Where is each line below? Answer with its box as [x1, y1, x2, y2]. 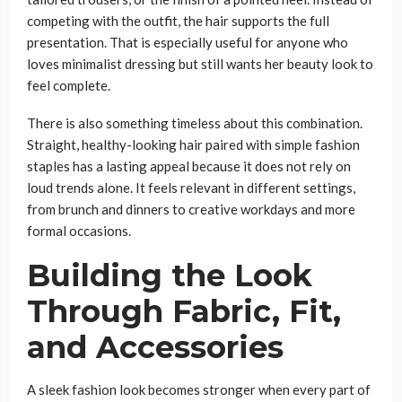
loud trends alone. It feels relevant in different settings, [27, 179, 355, 196]
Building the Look [27, 256, 312, 294]
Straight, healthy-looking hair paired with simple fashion [27, 135, 360, 153]
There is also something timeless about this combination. [27, 114, 363, 131]
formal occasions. [27, 222, 131, 239]
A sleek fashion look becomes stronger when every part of [27, 380, 371, 398]
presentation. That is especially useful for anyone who [27, 33, 348, 50]
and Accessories [27, 328, 284, 366]
